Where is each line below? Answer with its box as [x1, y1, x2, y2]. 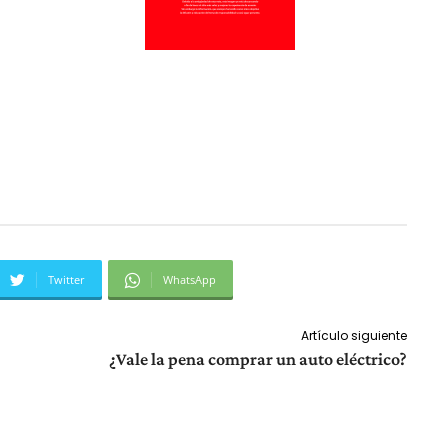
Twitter [48, 272, 85, 288]
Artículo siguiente [300, 327, 407, 345]
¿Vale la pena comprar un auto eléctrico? [108, 349, 407, 370]
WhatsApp [163, 272, 216, 288]
